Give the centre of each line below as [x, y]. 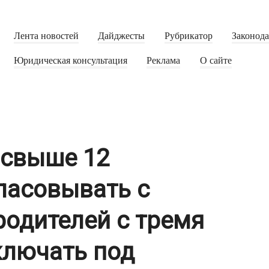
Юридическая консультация [70, 61]
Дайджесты [122, 36]
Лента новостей [46, 36]
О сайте [216, 61]
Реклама [164, 61]
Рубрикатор [188, 36]
